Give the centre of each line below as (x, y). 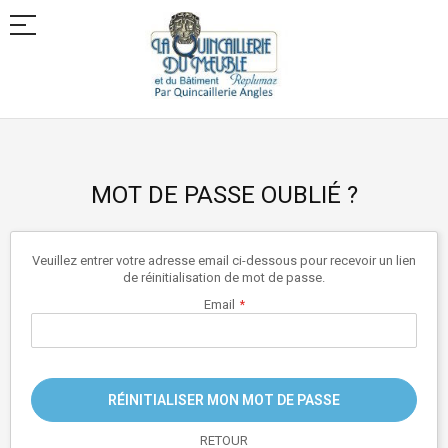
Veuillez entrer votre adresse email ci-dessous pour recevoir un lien (224, 260)
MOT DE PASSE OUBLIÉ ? (224, 194)
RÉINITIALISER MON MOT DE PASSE (224, 399)
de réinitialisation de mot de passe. (224, 277)
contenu (42, 149)
